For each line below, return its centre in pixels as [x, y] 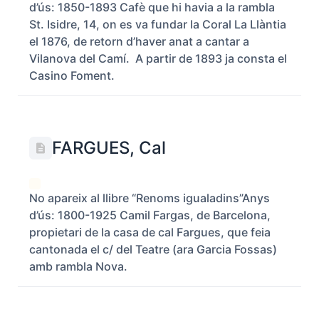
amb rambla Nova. [78, 266]
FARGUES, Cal [109, 148]
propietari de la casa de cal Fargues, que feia [150, 232]
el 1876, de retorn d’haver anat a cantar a [139, 41]
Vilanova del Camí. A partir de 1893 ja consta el [158, 58]
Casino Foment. [72, 75]
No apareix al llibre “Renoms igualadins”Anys [150, 198]
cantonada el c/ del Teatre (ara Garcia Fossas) [153, 249]
